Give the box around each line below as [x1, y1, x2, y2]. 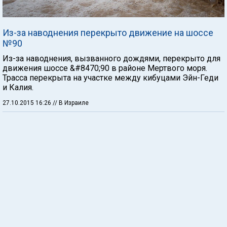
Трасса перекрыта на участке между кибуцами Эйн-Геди [3, 73, 218, 83]
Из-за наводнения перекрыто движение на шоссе [3, 27, 213, 38]
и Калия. [3, 83, 33, 92]
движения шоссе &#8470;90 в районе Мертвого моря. [3, 63, 207, 73]
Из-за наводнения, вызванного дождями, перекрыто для [3, 54, 220, 63]
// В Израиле [53, 99, 89, 106]
